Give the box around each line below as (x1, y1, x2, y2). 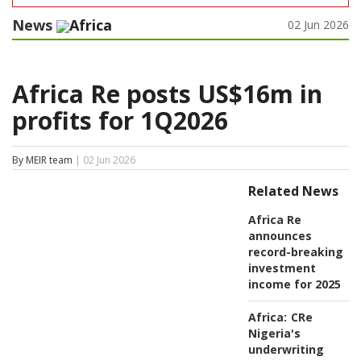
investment (247, 260, 316, 276)
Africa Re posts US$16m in (12, 77, 322, 111)
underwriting (247, 342, 324, 358)
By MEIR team (12, 153, 73, 168)
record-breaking (247, 244, 343, 260)
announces (247, 228, 312, 244)
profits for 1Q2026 (12, 104, 228, 138)
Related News (247, 182, 338, 201)
